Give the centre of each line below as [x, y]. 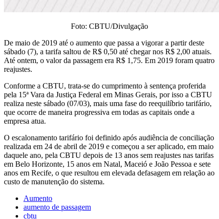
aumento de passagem [57, 207]
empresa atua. [25, 121]
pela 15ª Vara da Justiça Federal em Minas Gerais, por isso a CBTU [108, 94]
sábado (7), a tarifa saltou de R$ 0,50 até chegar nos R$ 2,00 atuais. [108, 51]
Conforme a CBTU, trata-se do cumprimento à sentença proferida [105, 86]
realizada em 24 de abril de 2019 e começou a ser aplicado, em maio [109, 146]
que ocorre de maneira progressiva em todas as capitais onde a [99, 112]
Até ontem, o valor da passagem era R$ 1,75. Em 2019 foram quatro [109, 60]
